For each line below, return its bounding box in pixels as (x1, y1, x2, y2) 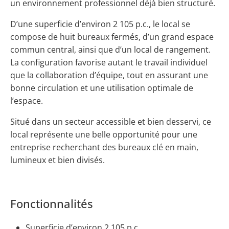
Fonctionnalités (10, 196, 93, 211)
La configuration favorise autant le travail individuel (10, 56, 208, 68)
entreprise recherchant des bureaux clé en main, (10, 141, 198, 153)
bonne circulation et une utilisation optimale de (10, 82, 193, 94)
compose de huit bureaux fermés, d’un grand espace (10, 31, 214, 42)
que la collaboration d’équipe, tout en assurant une (10, 69, 208, 81)
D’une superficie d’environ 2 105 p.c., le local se (10, 18, 190, 30)
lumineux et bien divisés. (10, 154, 105, 166)
